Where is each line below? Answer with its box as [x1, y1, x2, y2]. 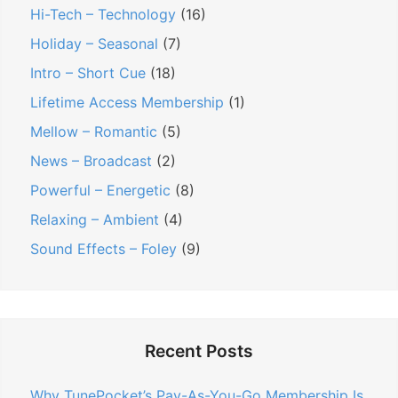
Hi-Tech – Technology [30, 4, 176, 23]
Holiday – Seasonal [30, 34, 158, 52]
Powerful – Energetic [30, 180, 171, 199]
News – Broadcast [30, 151, 152, 170]
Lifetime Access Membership [30, 92, 224, 111]
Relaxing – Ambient [30, 210, 159, 228]
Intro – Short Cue [30, 63, 146, 82]
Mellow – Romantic [30, 122, 157, 140]
